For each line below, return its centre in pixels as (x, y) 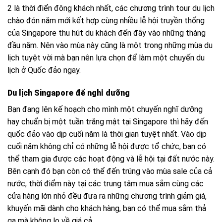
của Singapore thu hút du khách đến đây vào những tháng (107, 33)
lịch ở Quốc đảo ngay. (44, 70)
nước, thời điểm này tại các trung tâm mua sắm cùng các (106, 184)
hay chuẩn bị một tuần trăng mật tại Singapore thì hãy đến (108, 122)
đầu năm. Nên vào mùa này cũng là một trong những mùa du (110, 46)
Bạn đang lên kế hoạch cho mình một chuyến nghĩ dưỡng (105, 110)
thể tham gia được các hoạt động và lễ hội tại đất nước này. (111, 159)
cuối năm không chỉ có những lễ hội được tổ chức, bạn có (107, 147)
